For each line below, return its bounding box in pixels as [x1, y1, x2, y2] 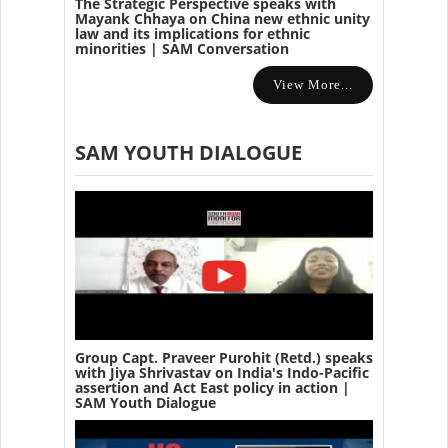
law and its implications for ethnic [75, 24, 310, 44]
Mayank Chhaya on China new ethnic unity [75, 9, 370, 29]
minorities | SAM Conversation [75, 39, 289, 59]
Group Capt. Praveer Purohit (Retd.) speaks [75, 348, 373, 368]
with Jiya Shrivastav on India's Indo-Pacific [75, 363, 369, 383]
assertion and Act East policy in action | [75, 378, 350, 398]
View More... [273, 77, 353, 93]
